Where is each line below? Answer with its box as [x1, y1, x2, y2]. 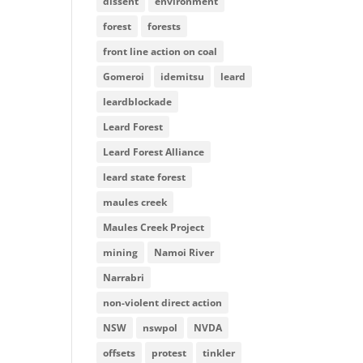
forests [147, 19, 181, 33]
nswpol [143, 321, 178, 335]
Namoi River [154, 246, 215, 259]
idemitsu [160, 70, 205, 83]
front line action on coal [103, 45, 218, 58]
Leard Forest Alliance [103, 145, 205, 159]
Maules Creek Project [103, 220, 205, 234]
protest [152, 346, 187, 360]
